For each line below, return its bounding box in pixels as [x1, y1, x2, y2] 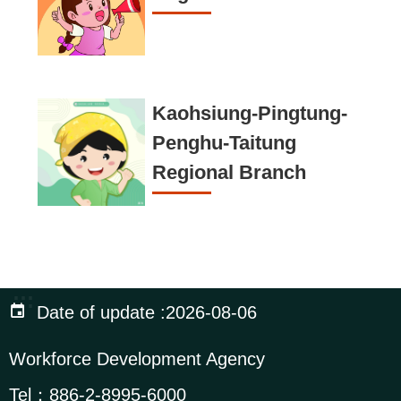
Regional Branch [152, 161, 306, 184]
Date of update [37, 303, 155, 323]
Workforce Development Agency [9, 349, 265, 370]
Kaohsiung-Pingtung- [152, 102, 347, 125]
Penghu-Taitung [152, 132, 296, 155]
